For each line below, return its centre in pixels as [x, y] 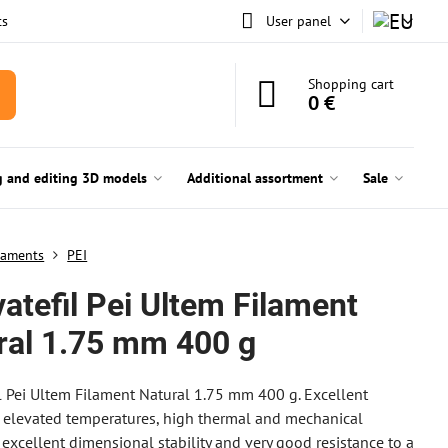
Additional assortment [254, 178]
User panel [298, 20]
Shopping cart [351, 84]
